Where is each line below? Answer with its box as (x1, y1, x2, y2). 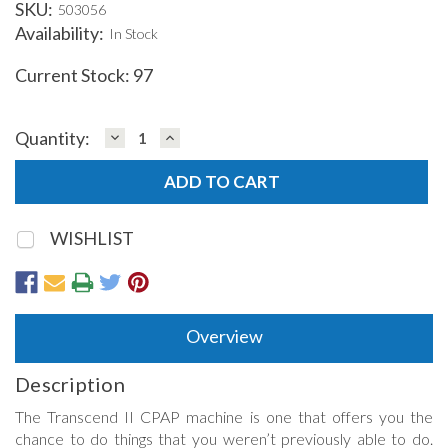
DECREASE (107, 125, 193, 147)
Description (15, 372, 125, 397)
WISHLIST (49, 226, 134, 249)
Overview (185, 325, 263, 348)
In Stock (108, 24, 158, 42)
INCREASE (162, 125, 245, 147)
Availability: (15, 21, 104, 44)
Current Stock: (15, 63, 133, 86)
